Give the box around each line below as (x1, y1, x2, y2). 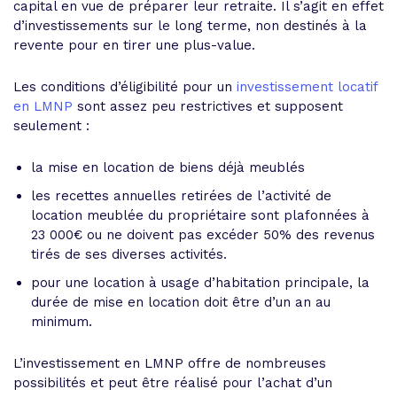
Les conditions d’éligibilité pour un (13, 78, 237, 95)
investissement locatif (237, 78, 378, 95)
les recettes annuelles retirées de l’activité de (31, 187, 331, 204)
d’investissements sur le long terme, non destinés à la (13, 17, 367, 34)
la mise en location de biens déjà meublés (31, 159, 305, 175)
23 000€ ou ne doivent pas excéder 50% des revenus (31, 226, 375, 243)
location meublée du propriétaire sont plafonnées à (31, 206, 370, 223)
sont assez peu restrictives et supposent (73, 97, 343, 114)
